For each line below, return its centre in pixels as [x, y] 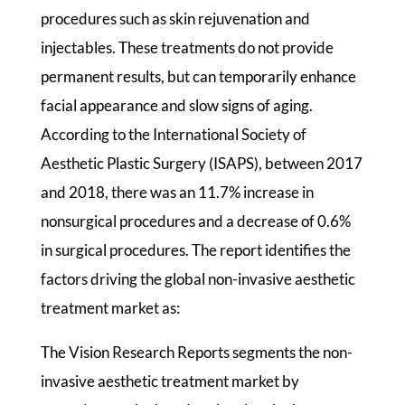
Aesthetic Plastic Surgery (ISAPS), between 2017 [201, 163]
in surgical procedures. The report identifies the [195, 250]
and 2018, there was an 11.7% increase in [177, 192]
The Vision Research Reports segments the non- [196, 352]
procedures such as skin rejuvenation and [175, 18]
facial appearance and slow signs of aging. [176, 105]
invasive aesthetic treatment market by [170, 381]
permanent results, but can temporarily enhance [198, 76]
